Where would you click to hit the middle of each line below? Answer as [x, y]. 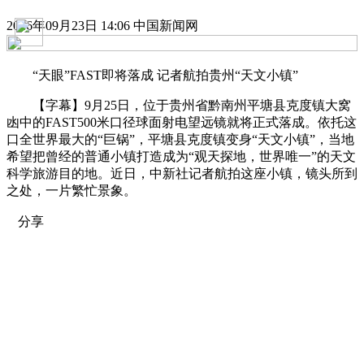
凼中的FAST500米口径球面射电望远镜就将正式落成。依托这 [182, 122]
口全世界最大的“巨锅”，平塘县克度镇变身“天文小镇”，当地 [180, 139]
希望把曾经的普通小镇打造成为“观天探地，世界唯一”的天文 [181, 156]
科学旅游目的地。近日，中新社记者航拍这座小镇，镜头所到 [182, 173]
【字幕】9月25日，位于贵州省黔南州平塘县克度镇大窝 [179, 105]
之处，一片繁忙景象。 [71, 190]
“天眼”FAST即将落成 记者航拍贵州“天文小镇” [152, 75]
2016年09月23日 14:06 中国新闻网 [102, 25]
